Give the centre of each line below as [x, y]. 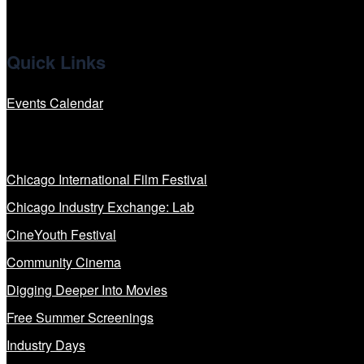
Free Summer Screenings [80, 318]
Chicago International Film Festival [107, 180]
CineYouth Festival [61, 235]
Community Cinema [64, 262]
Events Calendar [55, 102]
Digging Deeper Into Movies [87, 290]
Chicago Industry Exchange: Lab [100, 207]
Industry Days [46, 345]
